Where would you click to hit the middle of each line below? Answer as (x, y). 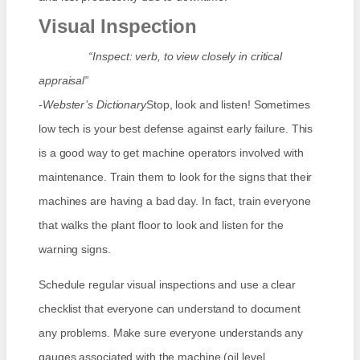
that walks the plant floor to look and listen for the (161, 225)
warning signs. (75, 250)
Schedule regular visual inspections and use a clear (167, 285)
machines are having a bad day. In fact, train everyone (175, 201)
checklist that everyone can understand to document (170, 309)
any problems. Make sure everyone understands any (171, 333)
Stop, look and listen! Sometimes (228, 105)
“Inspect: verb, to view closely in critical (161, 57)
